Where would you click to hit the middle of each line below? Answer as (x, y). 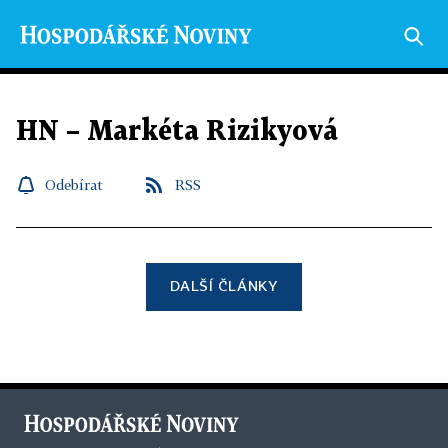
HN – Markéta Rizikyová (177, 132)
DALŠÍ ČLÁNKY (224, 285)
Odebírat (74, 184)
